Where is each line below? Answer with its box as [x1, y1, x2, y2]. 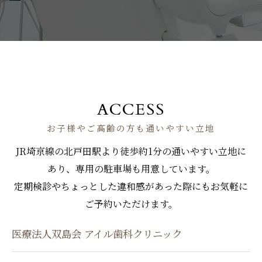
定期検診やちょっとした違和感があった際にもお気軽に [14, 179, 248, 193]
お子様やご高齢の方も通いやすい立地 [47, 123, 215, 135]
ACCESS [97, 98, 165, 120]
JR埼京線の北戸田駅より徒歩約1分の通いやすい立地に [16, 144, 246, 158]
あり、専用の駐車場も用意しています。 [47, 161, 215, 175]
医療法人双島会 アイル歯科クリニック [12, 227, 182, 242]
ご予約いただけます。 [84, 196, 178, 211]
